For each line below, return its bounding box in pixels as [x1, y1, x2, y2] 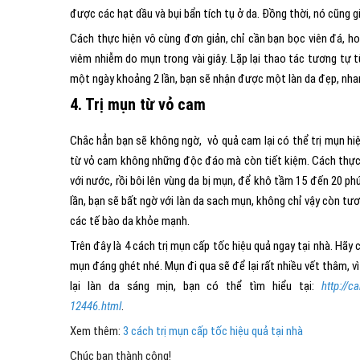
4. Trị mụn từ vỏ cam [70, 95, 206, 114]
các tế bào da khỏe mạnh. [70, 214, 190, 228]
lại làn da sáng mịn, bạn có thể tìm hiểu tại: [70, 279, 321, 293]
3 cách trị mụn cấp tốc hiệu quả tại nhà [123, 324, 303, 338]
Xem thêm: [70, 324, 123, 338]
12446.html [70, 299, 121, 313]
